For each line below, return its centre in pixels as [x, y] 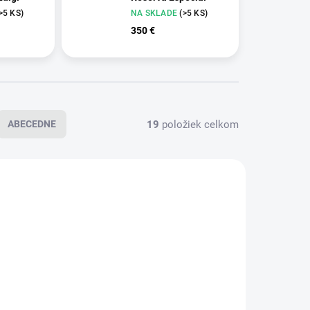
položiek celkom [199, 124]
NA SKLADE [155, 13]
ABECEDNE [32, 124]
